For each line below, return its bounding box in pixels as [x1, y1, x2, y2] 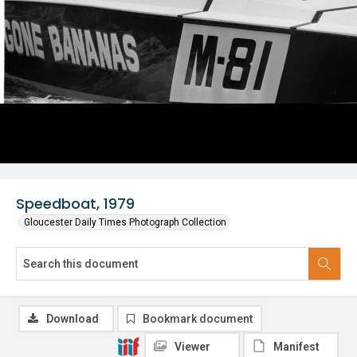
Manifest [273, 340, 320, 353]
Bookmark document [143, 312, 253, 325]
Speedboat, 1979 [16, 194, 135, 214]
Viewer [175, 340, 210, 353]
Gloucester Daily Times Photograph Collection [24, 217, 226, 228]
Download [46, 312, 99, 325]
